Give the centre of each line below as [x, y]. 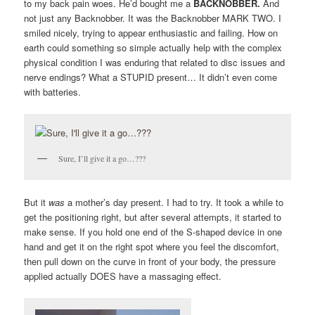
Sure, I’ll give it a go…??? [102, 159]
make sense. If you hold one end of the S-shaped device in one [153, 232]
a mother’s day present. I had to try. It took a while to [174, 202]
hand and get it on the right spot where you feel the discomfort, [152, 247]
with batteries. [53, 91]
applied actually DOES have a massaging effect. [123, 276]
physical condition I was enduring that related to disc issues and [155, 62]
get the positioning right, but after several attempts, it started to [153, 217]
